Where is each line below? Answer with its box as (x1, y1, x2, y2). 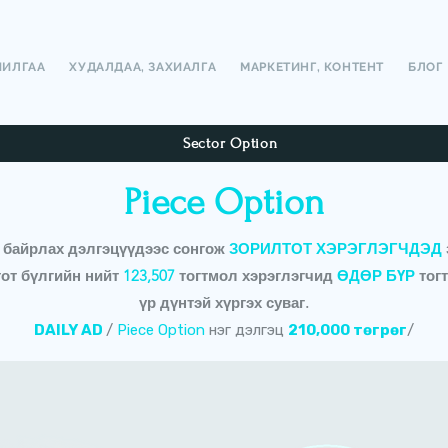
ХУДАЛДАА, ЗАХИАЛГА (69, 60, 217, 74)
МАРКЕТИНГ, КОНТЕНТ (240, 60, 384, 74)
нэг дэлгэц (205, 321, 288, 340)
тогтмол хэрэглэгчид (179, 266, 337, 286)
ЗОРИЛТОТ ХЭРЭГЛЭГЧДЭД (228, 239, 442, 259)
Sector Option (182, 135, 278, 153)
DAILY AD (34, 321, 106, 340)
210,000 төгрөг (288, 321, 407, 340)
